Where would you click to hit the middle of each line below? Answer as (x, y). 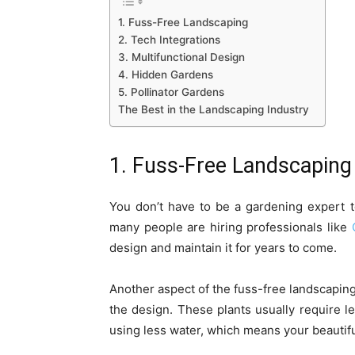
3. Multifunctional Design (181, 57)
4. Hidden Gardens (166, 74)
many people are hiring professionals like (231, 227)
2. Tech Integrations (169, 39)
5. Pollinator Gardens (171, 92)
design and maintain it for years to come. (223, 248)
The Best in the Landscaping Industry (214, 109)
